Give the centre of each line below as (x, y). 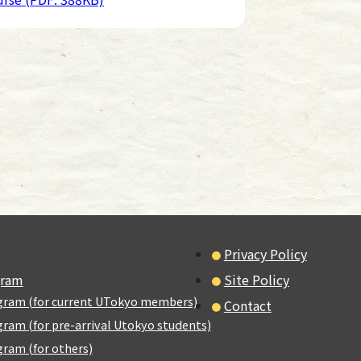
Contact (247, 305)
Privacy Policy (265, 254)
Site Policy (256, 280)
